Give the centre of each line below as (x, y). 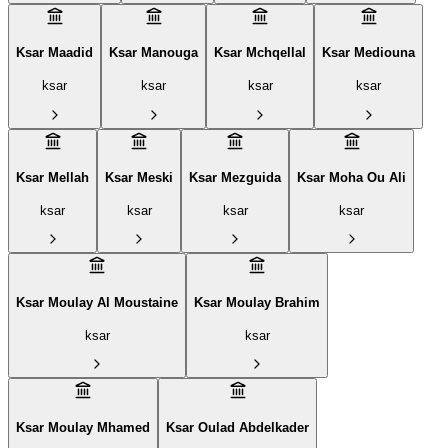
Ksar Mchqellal (260, 53)
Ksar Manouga (153, 53)
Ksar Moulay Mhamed (83, 427)
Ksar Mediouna (368, 53)
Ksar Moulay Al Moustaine (97, 303)
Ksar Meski (139, 178)
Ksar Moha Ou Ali (351, 178)
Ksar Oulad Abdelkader (237, 427)
